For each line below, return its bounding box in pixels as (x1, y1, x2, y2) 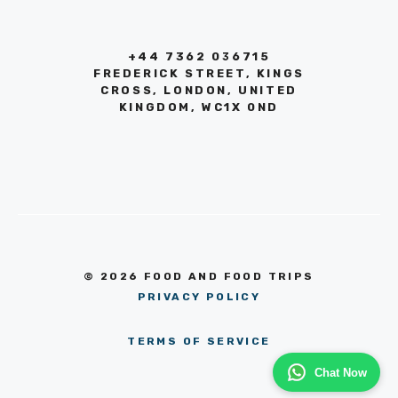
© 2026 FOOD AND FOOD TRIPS (84, 269, 314, 283)
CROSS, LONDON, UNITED (100, 84, 298, 98)
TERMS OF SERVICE (127, 335, 271, 348)
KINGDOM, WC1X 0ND (118, 100, 280, 115)
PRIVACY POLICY (137, 290, 261, 303)
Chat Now (314, 365, 367, 379)
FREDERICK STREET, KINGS (93, 67, 305, 81)
